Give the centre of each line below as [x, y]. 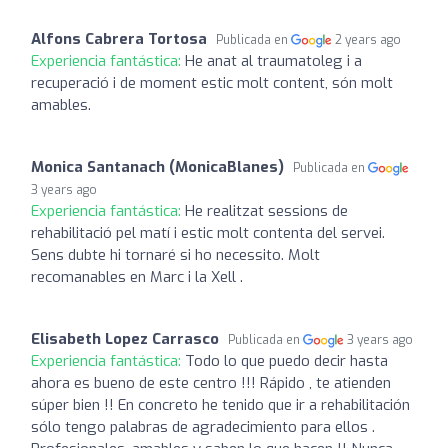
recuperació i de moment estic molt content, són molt [212, 82]
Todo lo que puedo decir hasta [286, 360]
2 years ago [368, 39]
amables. [61, 104]
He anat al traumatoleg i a [273, 60]
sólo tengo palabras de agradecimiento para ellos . [203, 426]
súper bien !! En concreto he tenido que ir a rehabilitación [220, 404]
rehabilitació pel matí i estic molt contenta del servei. [208, 232]
